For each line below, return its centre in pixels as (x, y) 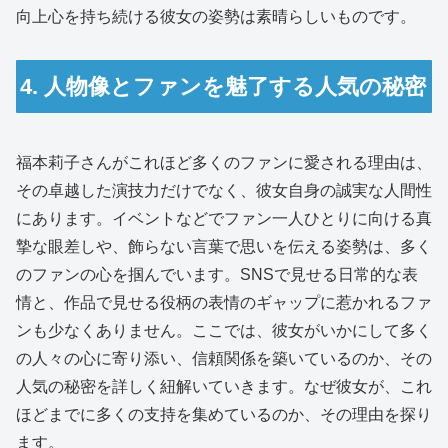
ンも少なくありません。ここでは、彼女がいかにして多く (224, 330)
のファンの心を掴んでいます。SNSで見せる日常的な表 (217, 274)
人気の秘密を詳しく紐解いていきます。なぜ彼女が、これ (224, 386)
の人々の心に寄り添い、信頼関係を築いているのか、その (224, 358)
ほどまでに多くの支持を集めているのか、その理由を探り (224, 414)
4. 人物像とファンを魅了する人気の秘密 (223, 86)
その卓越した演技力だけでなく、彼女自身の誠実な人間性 (224, 190)
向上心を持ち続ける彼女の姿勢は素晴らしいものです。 (216, 17)
